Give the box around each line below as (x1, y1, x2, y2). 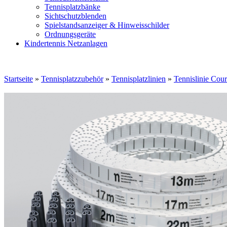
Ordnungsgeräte (45, 30, 96, 39)
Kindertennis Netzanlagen (24, 39, 107, 48)
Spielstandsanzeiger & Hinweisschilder (45, 21, 169, 29)
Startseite (4, 74, 33, 83)
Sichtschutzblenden (45, 12, 106, 20)
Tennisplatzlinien (111, 74, 166, 83)
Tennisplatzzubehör (41, 74, 103, 83)
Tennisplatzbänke (45, 3, 100, 11)
